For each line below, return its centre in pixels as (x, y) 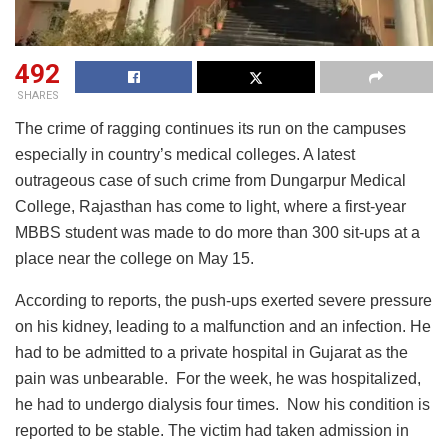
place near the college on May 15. (134, 258)
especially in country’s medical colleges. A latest (185, 154)
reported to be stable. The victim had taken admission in (212, 430)
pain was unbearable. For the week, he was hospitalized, (218, 378)
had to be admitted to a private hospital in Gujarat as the (211, 352)
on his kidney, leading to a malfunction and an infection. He (223, 326)
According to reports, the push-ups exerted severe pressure (223, 300)
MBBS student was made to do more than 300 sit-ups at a (217, 232)
